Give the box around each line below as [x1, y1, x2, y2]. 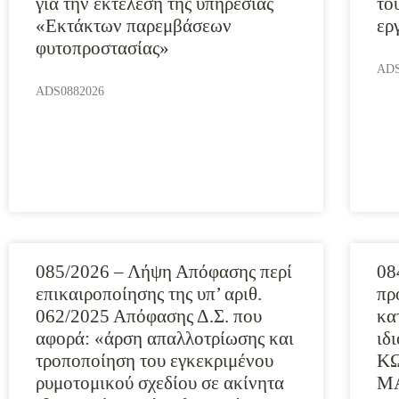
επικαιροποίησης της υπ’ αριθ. [36, 283, 262, 305]
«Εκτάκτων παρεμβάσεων [36, 15, 232, 37]
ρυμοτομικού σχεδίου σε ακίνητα [36, 372, 284, 394]
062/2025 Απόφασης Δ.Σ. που [36, 305, 262, 327]
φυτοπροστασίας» [36, 37, 169, 59]
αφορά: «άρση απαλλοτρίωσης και [36, 328, 294, 349]
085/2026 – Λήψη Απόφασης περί [36, 261, 292, 282]
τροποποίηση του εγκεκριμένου [36, 350, 273, 371]
